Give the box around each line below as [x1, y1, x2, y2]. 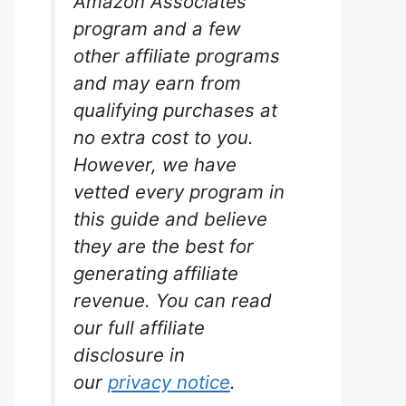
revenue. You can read [73, 289, 272, 312]
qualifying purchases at [73, 99, 277, 121]
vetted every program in [73, 180, 285, 203]
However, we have [73, 153, 237, 176]
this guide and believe [73, 208, 267, 230]
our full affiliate [73, 316, 205, 339]
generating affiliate [73, 262, 238, 285]
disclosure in [73, 343, 185, 366]
